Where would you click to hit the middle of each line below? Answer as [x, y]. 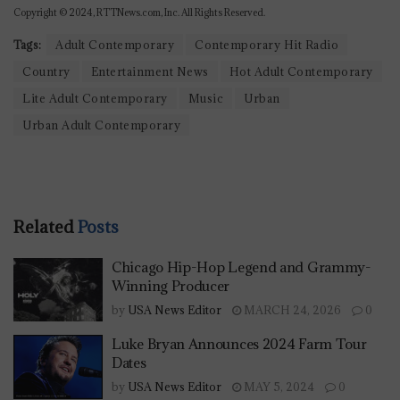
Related [44, 226]
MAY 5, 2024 [278, 387]
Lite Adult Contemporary [95, 98]
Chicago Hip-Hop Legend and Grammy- [242, 267]
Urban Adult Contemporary [101, 125]
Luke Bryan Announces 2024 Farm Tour [239, 344]
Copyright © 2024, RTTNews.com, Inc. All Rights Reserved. [139, 12]
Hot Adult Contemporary [301, 71]
